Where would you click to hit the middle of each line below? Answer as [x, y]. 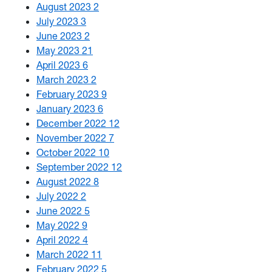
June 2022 [60, 210]
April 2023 [59, 65]
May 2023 [59, 50]
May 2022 [59, 225]
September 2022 [74, 167]
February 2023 [69, 94]
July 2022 [59, 196]
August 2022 [65, 181]
